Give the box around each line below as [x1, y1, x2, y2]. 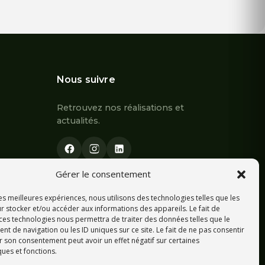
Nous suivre [57, 73, 115, 85]
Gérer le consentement [56, 168, 151, 180]
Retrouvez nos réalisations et [57, 102, 184, 113]
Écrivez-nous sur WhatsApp [78, 180, 203, 192]
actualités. [57, 115, 100, 126]
